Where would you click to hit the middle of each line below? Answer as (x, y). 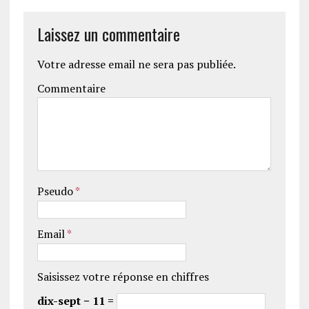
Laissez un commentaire (108, 34)
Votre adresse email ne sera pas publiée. (136, 64)
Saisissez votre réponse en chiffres (123, 277)
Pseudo (56, 191)
